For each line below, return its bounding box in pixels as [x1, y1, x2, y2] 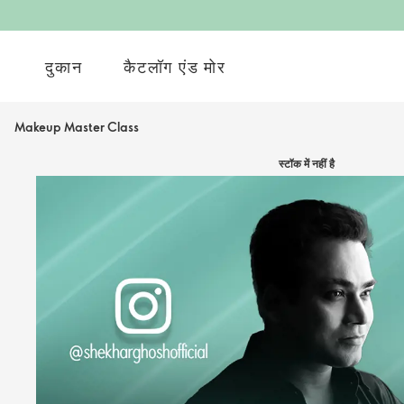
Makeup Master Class [14, 118, 139, 135]
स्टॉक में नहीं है [279, 156, 335, 170]
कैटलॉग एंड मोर [124, 55, 226, 78]
